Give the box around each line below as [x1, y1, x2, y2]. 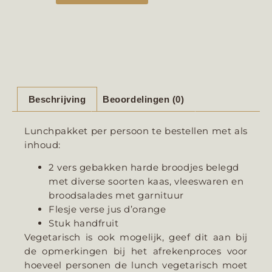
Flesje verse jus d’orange [49, 203, 166, 216]
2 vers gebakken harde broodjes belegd [49, 161, 239, 174]
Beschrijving [28, 93, 86, 104]
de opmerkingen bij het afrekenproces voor [24, 245, 248, 257]
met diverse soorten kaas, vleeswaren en [49, 175, 244, 188]
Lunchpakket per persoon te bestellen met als [24, 124, 248, 137]
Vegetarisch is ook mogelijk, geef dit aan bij [24, 231, 248, 243]
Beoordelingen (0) [103, 93, 185, 104]
